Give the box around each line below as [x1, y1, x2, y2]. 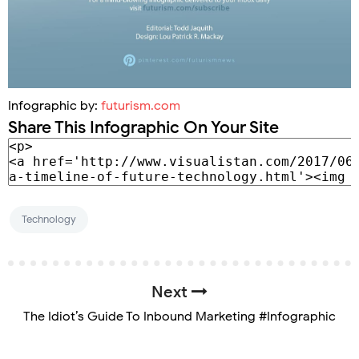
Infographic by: [8, 97, 101, 114]
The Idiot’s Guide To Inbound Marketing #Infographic [23, 308, 336, 325]
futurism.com [101, 97, 180, 114]
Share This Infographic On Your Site [8, 116, 279, 138]
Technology [22, 212, 76, 226]
